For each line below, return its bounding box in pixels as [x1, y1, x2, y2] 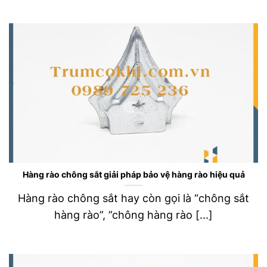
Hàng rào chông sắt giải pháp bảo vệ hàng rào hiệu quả [22, 170, 245, 180]
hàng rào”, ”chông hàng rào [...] [54, 209, 213, 222]
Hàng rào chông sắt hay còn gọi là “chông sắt [18, 192, 249, 205]
